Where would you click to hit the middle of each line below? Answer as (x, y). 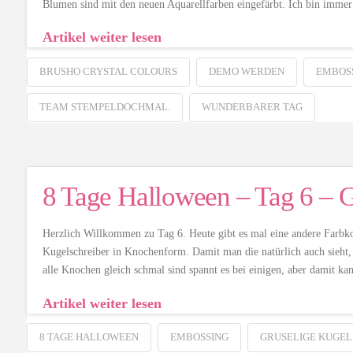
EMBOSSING (199, 337)
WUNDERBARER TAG (252, 106)
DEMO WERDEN (246, 71)
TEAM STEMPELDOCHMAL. (104, 106)
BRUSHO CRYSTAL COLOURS (108, 71)
